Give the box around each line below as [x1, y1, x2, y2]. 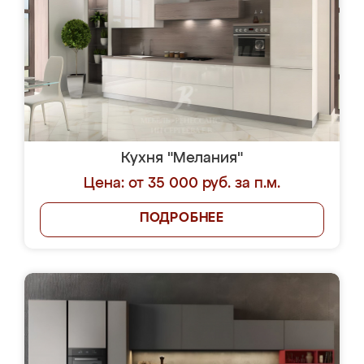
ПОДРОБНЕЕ [139, 212, 225, 225]
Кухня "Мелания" [121, 151, 243, 166]
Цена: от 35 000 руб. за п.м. [84, 176, 280, 191]
